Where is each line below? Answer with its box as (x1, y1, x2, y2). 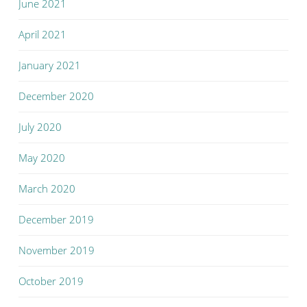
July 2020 (19, 120, 62, 134)
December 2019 (19, 212, 94, 226)
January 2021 (19, 58, 81, 72)
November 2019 (19, 243, 95, 257)
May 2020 (19, 151, 65, 164)
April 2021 (19, 27, 66, 41)
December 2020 (19, 89, 94, 103)
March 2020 (19, 182, 75, 195)
